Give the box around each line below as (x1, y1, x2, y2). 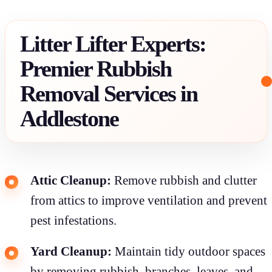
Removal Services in (20, 80, 197, 106)
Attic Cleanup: (30, 172, 111, 188)
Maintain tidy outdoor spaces (112, 243, 265, 259)
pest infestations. (30, 212, 117, 228)
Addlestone (20, 105, 118, 131)
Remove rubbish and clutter (111, 172, 257, 188)
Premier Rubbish (20, 55, 171, 81)
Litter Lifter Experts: (20, 30, 206, 56)
